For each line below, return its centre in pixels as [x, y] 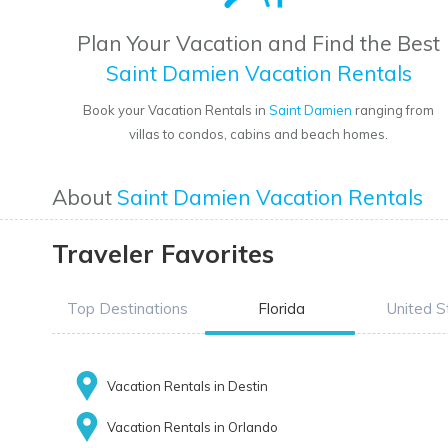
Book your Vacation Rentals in [176, 110]
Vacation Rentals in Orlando [192, 427]
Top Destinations [127, 309]
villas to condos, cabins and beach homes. [259, 134]
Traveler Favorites [163, 254]
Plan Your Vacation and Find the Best [259, 43]
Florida [281, 309]
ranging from [393, 110]
